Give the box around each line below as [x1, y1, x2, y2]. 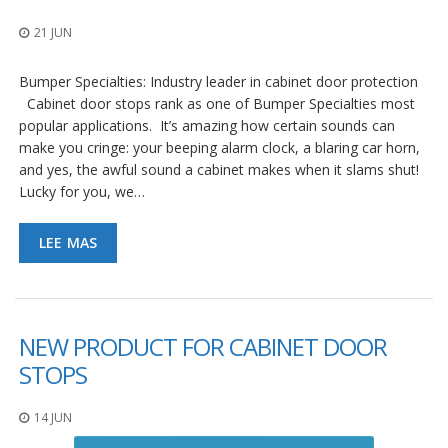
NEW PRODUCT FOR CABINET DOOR [19, 329, 387, 363]
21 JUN [34, 23, 72, 41]
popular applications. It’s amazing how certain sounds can [19, 115, 395, 135]
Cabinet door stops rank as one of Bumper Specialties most [19, 93, 415, 113]
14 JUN [34, 408, 72, 426]
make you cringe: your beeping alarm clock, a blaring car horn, [19, 137, 420, 157]
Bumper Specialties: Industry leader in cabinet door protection [19, 71, 426, 91]
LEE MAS [39, 232, 98, 252]
